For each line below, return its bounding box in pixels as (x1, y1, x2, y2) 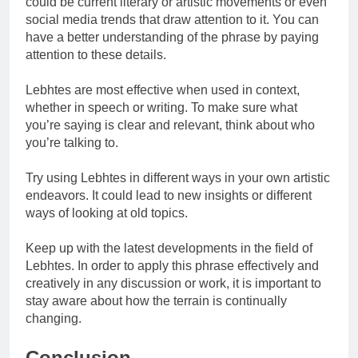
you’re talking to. (26, 136, 118, 150)
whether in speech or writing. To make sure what (26, 101, 297, 115)
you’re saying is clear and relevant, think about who (26, 118, 315, 133)
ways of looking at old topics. (26, 206, 188, 221)
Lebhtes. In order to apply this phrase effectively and (26, 259, 319, 273)
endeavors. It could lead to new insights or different (26, 189, 312, 203)
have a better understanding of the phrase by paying (26, 30, 319, 45)
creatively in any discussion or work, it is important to (26, 276, 321, 291)
